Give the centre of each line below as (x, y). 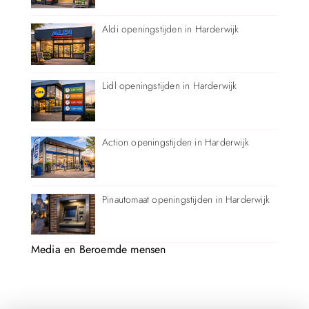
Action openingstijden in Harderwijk (175, 142)
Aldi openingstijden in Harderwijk (170, 29)
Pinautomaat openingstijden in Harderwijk (186, 199)
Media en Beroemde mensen (98, 249)
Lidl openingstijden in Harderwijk (169, 86)
